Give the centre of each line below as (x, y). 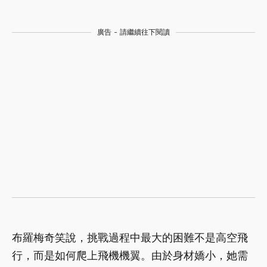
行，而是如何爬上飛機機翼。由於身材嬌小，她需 (130, 255)
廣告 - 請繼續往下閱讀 (133, 32)
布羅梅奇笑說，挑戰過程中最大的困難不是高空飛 (130, 237)
